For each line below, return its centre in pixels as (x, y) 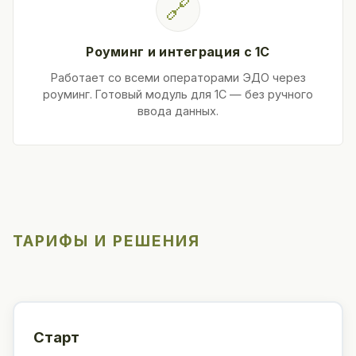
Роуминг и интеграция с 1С (178, 52)
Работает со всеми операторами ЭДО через (178, 78)
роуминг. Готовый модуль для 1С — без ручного (178, 95)
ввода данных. (178, 111)
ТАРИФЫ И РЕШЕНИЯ (106, 241)
